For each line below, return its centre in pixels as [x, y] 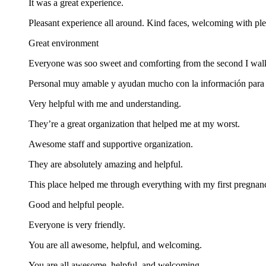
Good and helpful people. [76, 204]
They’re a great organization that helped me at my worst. [134, 123]
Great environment [64, 43]
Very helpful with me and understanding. [105, 103]
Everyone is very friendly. [77, 224]
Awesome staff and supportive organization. [111, 144]
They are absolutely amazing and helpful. [106, 164]
